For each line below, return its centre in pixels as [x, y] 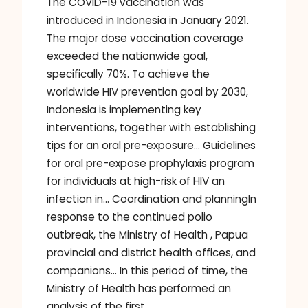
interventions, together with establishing [151, 128]
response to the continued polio [130, 217]
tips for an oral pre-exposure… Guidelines [151, 146]
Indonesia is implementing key [124, 110]
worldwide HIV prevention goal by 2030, [147, 92]
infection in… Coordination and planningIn [152, 199]
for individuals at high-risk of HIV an [136, 181]
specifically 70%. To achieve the [128, 74]
